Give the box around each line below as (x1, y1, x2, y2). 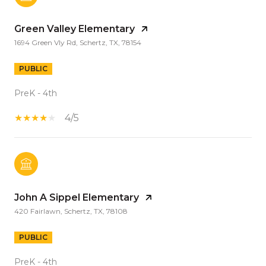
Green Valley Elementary (14, 23, 135, 34)
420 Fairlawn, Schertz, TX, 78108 (14, 206, 128, 216)
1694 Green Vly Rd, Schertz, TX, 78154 (14, 37, 141, 47)
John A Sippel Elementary (14, 191, 139, 203)
